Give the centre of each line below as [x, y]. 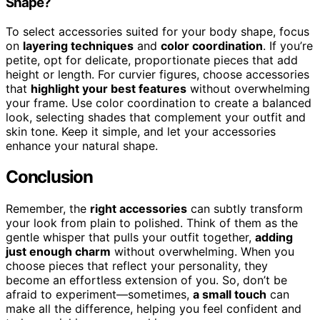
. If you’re [288, 45]
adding [274, 237]
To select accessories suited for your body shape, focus [157, 31]
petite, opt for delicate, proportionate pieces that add [152, 60]
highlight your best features [109, 88]
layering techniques [78, 45]
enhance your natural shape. [82, 145]
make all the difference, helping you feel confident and [154, 309]
